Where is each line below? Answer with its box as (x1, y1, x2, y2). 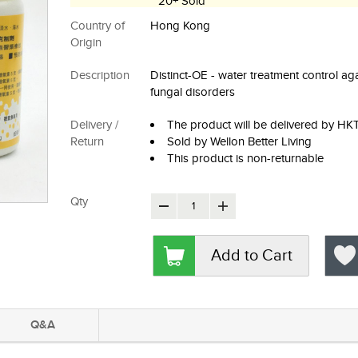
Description (70, 67, 129, 82)
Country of (70, 18, 125, 33)
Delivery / (70, 117, 118, 132)
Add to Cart (211, 245, 292, 265)
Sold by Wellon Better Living (167, 133, 312, 149)
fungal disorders (150, 84, 235, 99)
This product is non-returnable (167, 150, 324, 165)
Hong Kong (150, 18, 210, 33)
